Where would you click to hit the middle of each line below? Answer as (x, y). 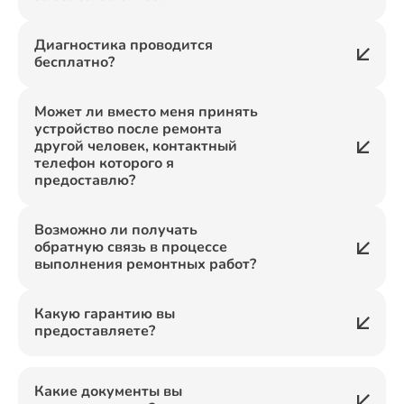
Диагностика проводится (124, 45)
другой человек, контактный (136, 146)
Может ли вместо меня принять (146, 112)
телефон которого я (104, 163)
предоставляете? (95, 331)
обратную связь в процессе (131, 247)
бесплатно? (74, 62)
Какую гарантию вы (105, 314)
